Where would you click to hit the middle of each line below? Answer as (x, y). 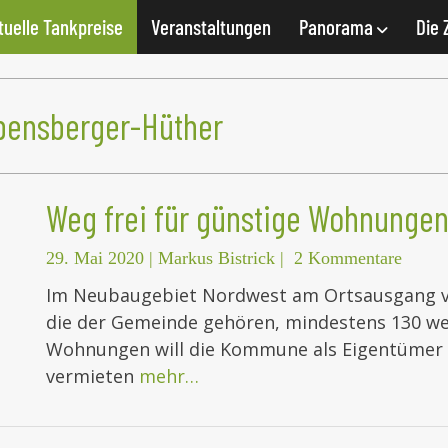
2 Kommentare (348, 258)
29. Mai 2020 (95, 258)
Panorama (338, 26)
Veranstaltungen (211, 26)
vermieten (92, 376)
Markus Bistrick (216, 258)
